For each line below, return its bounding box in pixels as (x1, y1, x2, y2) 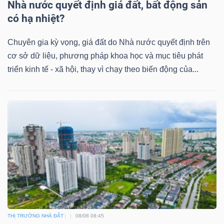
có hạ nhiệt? (7, 12, 64, 24)
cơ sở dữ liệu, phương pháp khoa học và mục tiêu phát (7, 51, 203, 60)
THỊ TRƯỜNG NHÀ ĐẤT (7, 213, 63, 219)
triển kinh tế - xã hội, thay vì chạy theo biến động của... (7, 64, 198, 73)
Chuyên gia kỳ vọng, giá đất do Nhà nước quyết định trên (7, 37, 210, 46)
